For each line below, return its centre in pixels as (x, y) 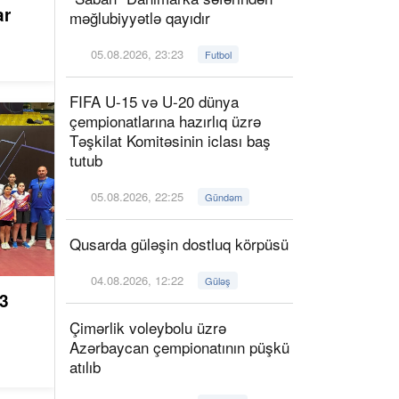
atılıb (85, 366)
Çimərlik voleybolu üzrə (148, 327)
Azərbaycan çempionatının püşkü (179, 347)
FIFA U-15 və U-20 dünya (154, 101)
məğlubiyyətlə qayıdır (140, 17)
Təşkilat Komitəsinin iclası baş (170, 140)
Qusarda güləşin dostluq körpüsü (179, 244)
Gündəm (224, 197)
